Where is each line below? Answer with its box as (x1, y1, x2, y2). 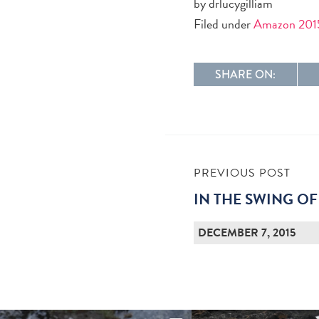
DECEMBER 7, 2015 (198, 224, 296, 241)
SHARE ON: (215, 66, 276, 83)
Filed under (194, 14, 254, 33)
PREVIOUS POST (194, 164, 291, 182)
